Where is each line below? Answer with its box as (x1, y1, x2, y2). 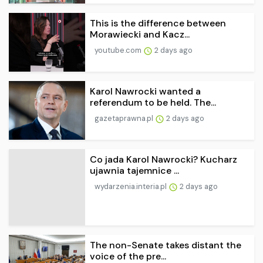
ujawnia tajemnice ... (90, 164, 179, 177)
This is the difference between (90, 17, 226, 30)
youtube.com (95, 45, 143, 56)
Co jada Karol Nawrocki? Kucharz (90, 153, 237, 166)
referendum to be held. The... (90, 96, 216, 109)
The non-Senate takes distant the (90, 239, 241, 252)
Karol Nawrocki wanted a (90, 85, 201, 98)
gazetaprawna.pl (95, 113, 155, 124)
